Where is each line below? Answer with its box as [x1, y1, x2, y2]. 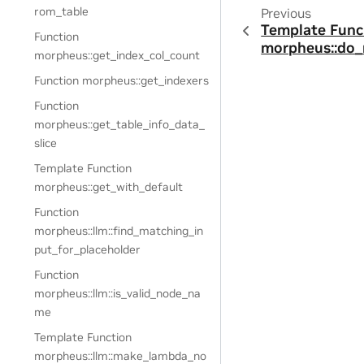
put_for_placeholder [34, 242, 141, 257]
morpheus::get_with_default [34, 180, 184, 194]
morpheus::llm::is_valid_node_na [34, 286, 201, 301]
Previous [260, 5, 311, 22]
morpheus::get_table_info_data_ [34, 117, 206, 132]
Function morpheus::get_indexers [34, 73, 210, 88]
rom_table [34, 4, 89, 19]
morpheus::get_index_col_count [34, 48, 201, 63]
